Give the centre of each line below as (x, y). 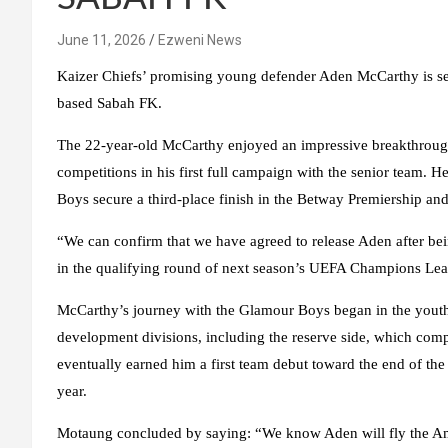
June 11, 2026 (101, 40)
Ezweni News (200, 40)
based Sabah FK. (109, 103)
